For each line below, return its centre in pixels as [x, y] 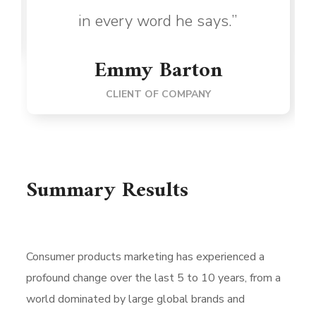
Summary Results [108, 190]
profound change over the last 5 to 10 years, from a [154, 278]
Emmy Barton [158, 71]
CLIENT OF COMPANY [158, 95]
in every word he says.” [158, 22]
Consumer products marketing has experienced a [146, 256]
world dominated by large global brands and [136, 299]
